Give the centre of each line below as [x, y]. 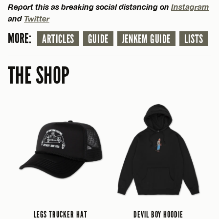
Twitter [37, 19]
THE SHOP [39, 76]
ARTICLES [58, 39]
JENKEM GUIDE [146, 39]
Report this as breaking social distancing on [89, 7]
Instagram [190, 7]
